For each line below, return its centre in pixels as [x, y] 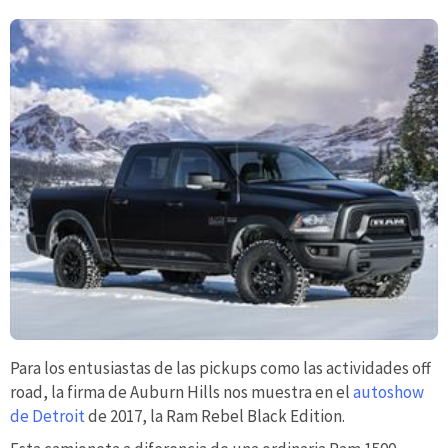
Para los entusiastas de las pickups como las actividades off [220, 367]
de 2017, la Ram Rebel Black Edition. [215, 415]
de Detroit [47, 415]
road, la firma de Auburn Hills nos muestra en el [181, 391]
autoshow [388, 391]
